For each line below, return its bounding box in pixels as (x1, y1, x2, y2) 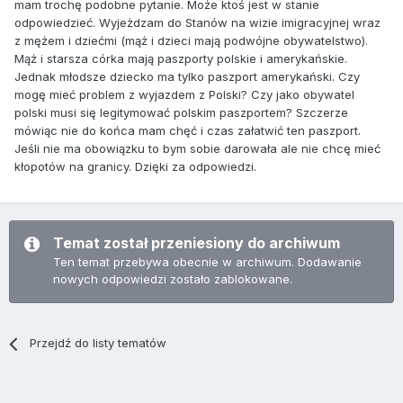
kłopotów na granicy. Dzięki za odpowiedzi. (14, 159, 256, 175)
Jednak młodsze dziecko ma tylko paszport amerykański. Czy (14, 69, 360, 85)
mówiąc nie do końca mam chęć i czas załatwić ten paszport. (14, 123, 361, 139)
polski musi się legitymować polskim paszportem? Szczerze (14, 105, 348, 121)
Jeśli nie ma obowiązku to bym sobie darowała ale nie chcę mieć (14, 141, 381, 157)
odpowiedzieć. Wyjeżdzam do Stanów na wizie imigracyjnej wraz (14, 15, 381, 31)
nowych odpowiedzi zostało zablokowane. (53, 272, 292, 287)
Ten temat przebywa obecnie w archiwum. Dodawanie (53, 255, 362, 270)
